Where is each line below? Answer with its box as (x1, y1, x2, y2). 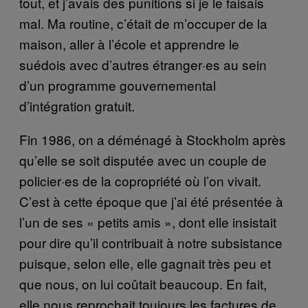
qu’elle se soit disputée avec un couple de (19, 150, 267, 169)
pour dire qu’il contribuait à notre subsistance (19, 232, 283, 252)
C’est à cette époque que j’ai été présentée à (19, 191, 283, 210)
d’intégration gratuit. (19, 96, 135, 115)
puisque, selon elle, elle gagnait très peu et (19, 253, 271, 272)
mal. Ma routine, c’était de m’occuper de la (19, 13, 267, 32)
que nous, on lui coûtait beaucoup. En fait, (19, 274, 267, 293)
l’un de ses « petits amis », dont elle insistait (19, 212, 276, 231)
